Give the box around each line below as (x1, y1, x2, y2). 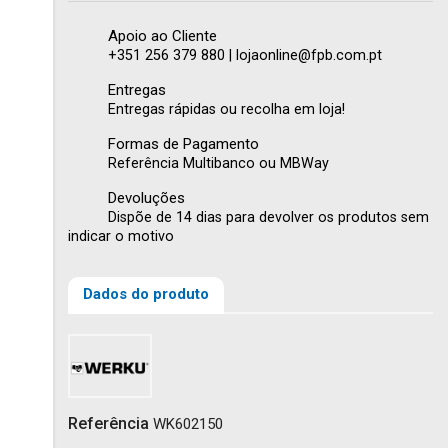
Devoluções (108, 189, 185, 207)
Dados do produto (83, 284, 209, 303)
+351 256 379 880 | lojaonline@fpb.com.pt (108, 47, 382, 64)
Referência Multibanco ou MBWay (108, 155, 329, 172)
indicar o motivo (68, 228, 174, 245)
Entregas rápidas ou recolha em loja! (108, 101, 345, 118)
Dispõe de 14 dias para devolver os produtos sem (108, 209, 429, 226)
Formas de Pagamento (108, 135, 259, 153)
